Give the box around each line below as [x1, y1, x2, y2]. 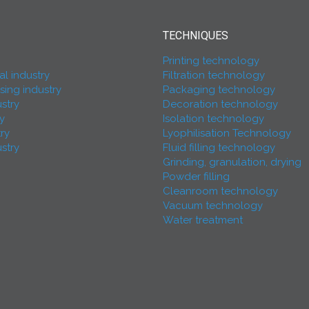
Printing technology [163, 54, 259, 68]
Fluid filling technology [163, 141, 275, 154]
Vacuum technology [163, 199, 263, 212]
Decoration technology [163, 98, 278, 111]
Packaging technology [163, 83, 275, 97]
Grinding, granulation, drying [163, 156, 301, 169]
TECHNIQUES [163, 29, 228, 43]
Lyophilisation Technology [163, 127, 291, 140]
